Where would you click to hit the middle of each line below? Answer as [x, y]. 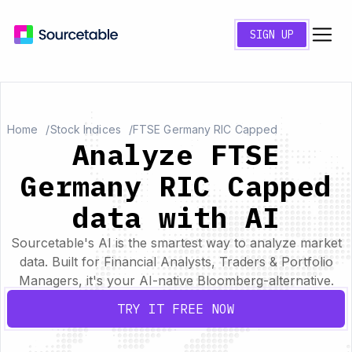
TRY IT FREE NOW [176, 309]
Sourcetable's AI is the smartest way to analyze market [176, 243]
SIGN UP [272, 35]
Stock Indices [85, 129]
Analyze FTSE [176, 154]
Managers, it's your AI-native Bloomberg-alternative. [176, 280]
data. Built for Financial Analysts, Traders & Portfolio [176, 262]
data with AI [176, 217]
